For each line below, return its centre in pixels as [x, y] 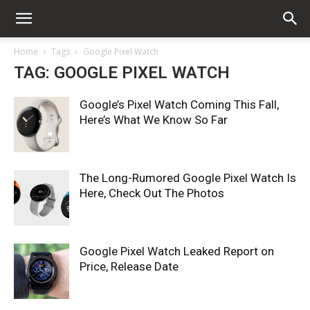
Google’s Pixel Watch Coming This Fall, [179, 104]
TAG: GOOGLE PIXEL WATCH [122, 73]
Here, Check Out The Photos [152, 193]
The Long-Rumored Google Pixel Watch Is [188, 178]
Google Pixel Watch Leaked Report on [177, 251]
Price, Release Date [129, 266]
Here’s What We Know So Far [154, 120]
